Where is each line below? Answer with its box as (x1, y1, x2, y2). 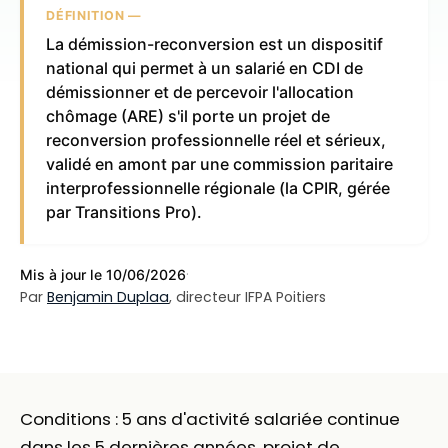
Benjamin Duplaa (47, 286, 169, 307)
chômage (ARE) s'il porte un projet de (46, 106, 331, 127)
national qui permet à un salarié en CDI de (46, 58, 364, 79)
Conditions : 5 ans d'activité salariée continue (20, 406, 400, 431)
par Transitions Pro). (46, 202, 203, 223)
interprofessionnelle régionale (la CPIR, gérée (46, 178, 391, 199)
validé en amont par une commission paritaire (46, 154, 394, 175)
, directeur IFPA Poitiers (169, 286, 326, 307)
